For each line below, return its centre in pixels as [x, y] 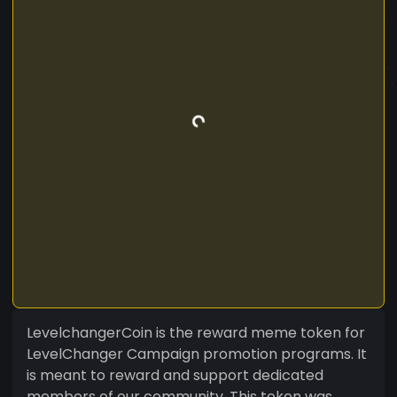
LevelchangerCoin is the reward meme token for [196, 332]
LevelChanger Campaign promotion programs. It [197, 354]
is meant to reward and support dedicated [175, 375]
